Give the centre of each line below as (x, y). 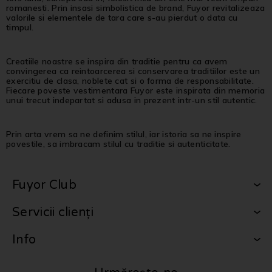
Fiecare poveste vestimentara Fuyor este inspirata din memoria (136, 90)
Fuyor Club (44, 185)
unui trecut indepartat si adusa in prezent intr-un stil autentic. (132, 100)
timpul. (20, 27)
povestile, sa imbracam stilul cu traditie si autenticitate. (118, 144)
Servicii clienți (53, 212)
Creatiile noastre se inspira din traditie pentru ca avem (117, 61)
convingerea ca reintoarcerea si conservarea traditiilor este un (133, 71)
